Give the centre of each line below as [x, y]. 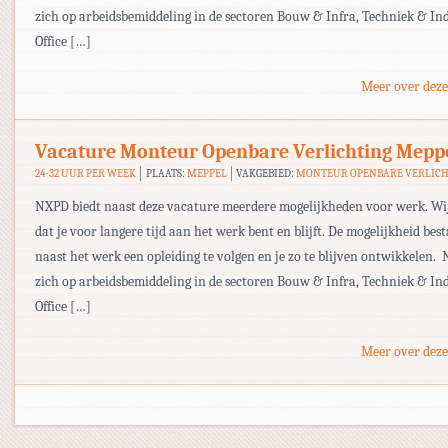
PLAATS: [166, 173]
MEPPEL [206, 173]
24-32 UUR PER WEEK [85, 173]
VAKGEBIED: [266, 173]
